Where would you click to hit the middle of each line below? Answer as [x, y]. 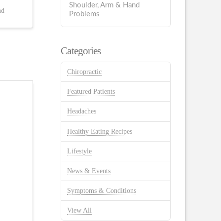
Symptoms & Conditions [102, 191]
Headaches [82, 111]
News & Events [89, 171]
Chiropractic [85, 72]
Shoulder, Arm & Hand [105, 5]
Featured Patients [91, 92]
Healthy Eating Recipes [100, 131]
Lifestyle [80, 151]
